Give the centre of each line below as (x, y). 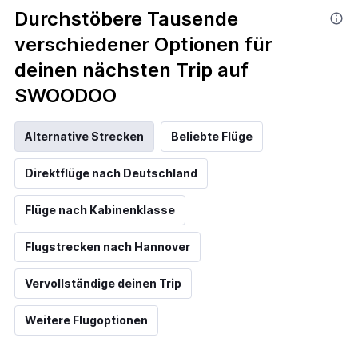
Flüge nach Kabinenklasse (100, 210)
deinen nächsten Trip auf (131, 70)
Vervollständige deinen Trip (103, 283)
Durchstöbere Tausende (126, 19)
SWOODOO (66, 95)
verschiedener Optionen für (143, 44)
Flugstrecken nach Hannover (107, 247)
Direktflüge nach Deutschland (111, 173)
